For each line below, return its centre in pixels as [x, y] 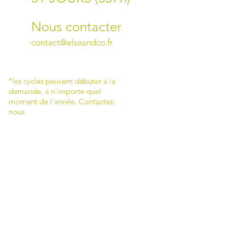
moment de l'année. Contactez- [62, 101]
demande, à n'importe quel [55, 91]
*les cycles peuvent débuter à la [62, 81]
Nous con [59, 27]
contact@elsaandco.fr [72, 42]
